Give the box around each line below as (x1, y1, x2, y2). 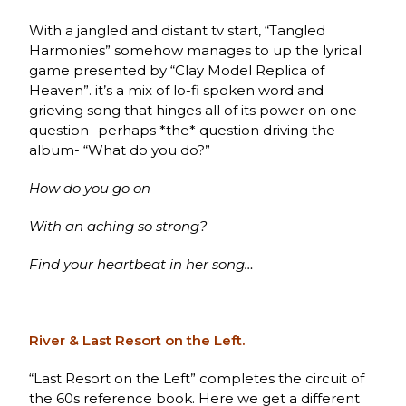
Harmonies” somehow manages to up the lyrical (29, 41, 362, 59)
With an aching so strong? (29, 217, 208, 235)
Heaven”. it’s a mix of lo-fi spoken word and (29, 81, 324, 99)
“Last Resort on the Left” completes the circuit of (29, 369, 365, 387)
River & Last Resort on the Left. (29, 331, 246, 349)
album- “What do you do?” (29, 140, 211, 159)
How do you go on (29, 179, 151, 197)
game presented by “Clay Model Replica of (29, 61, 325, 79)
